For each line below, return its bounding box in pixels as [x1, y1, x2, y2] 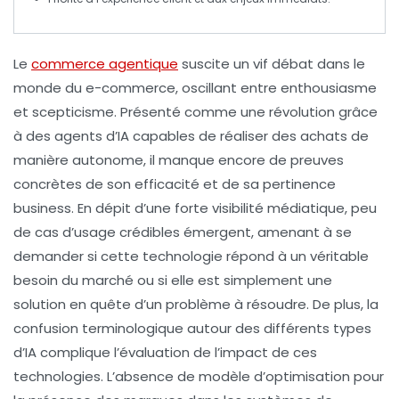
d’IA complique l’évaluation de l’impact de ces [13, 343, 317, 362]
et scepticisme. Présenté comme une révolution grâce [13, 102, 378, 122]
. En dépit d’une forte [71, 199, 212, 218]
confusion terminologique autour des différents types [13, 319, 371, 338]
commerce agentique [31, 54, 178, 74]
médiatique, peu [264, 199, 377, 218]
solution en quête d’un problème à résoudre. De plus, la [13, 295, 379, 314]
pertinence [263, 175, 336, 194]
